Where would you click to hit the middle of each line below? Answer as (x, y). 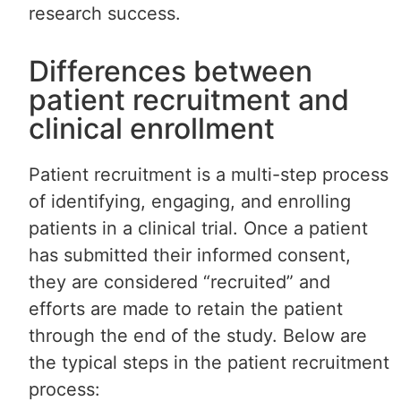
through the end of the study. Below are (198, 336)
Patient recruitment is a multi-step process (209, 175)
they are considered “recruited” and (180, 282)
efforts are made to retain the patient (186, 309)
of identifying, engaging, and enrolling (190, 202)
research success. (105, 13)
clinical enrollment (152, 129)
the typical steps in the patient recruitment (209, 363)
